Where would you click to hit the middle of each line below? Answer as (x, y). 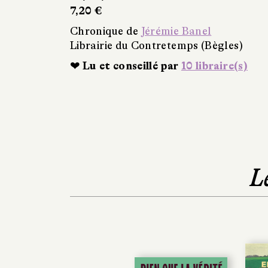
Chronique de (106, 31)
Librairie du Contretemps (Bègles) (156, 45)
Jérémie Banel (176, 31)
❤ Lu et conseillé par (126, 66)
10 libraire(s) (214, 66)
